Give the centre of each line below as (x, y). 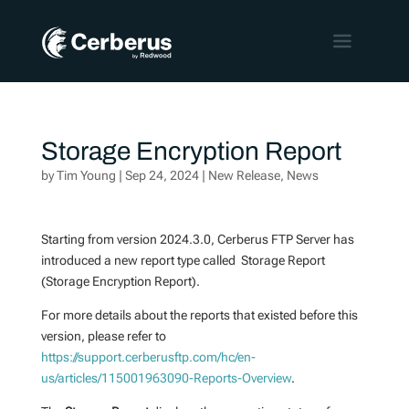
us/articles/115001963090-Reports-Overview (166, 378)
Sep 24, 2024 (162, 175)
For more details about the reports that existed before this (199, 315)
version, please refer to (103, 336)
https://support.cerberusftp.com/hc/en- (148, 357)
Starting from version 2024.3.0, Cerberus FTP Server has (197, 239)
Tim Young (86, 175)
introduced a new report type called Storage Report (183, 260)
